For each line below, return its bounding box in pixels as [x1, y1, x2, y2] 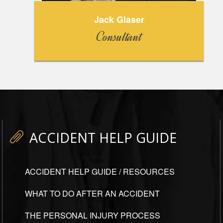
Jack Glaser [94, 13, 144, 26]
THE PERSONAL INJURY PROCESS [25, 210, 160, 222]
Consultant [96, 28, 142, 46]
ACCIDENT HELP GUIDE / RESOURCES [25, 166, 175, 178]
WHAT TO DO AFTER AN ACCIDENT [25, 188, 160, 200]
